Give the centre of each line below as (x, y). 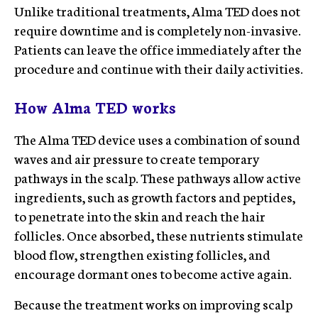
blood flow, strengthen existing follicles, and (142, 254)
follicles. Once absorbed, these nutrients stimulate (159, 235)
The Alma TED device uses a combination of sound (157, 139)
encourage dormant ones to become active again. (153, 273)
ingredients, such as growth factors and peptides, (155, 196)
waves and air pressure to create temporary (137, 158)
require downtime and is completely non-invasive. (158, 29)
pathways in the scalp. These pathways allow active (158, 177)
